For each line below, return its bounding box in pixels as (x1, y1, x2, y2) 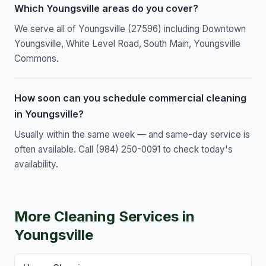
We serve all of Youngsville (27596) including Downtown (14, 23, 246, 35)
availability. (14, 159, 58, 170)
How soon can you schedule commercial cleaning (14, 92, 246, 104)
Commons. (14, 53, 59, 65)
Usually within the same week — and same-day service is (14, 129, 250, 141)
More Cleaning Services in (14, 208, 195, 226)
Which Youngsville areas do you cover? (14, 2, 198, 15)
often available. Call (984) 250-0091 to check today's (14, 144, 233, 156)
